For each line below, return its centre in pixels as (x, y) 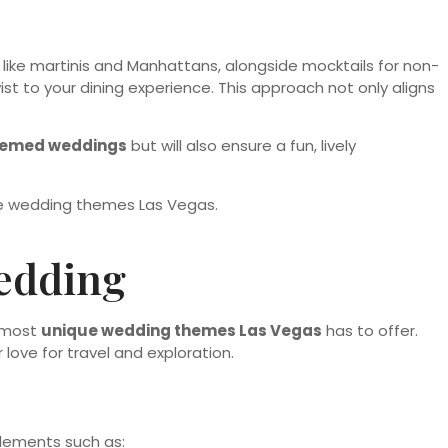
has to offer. (370, 331)
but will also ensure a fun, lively (241, 146)
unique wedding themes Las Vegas (181, 331)
